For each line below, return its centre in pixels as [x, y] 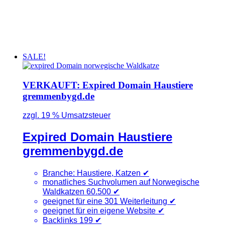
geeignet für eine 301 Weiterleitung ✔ [109, 201]
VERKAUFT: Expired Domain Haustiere [107, 85]
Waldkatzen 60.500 [77, 192]
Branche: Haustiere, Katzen [92, 173]
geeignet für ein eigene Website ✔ [103, 211]
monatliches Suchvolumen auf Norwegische [121, 182]
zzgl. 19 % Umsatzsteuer [66, 116]
